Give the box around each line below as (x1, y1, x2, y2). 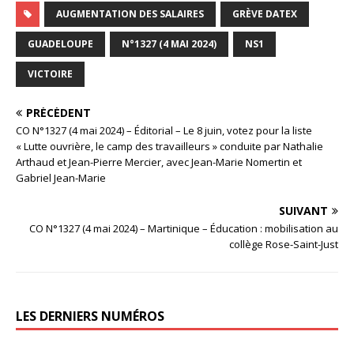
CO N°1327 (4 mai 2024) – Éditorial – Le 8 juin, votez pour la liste (16, 122, 312, 137)
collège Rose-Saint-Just (229, 236, 338, 251)
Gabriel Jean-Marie (16, 170, 106, 185)
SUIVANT (279, 202, 328, 218)
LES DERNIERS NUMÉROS (16, 307, 164, 325)
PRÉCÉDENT (26, 104, 91, 120)
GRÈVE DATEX (232, 6, 297, 21)
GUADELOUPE (28, 36, 93, 51)
